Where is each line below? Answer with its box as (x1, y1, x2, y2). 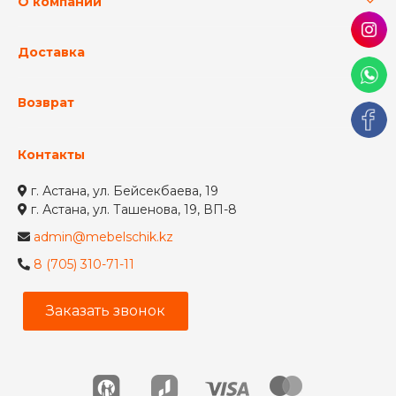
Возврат (18, 95, 74, 111)
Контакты (18, 147, 85, 164)
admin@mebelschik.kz (34, 229, 173, 246)
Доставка (18, 44, 85, 61)
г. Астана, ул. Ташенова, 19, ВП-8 (31, 202, 237, 218)
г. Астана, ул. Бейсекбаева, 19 (31, 183, 218, 200)
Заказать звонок (46, 302, 166, 320)
